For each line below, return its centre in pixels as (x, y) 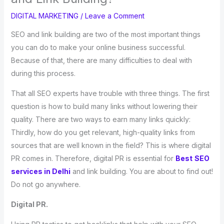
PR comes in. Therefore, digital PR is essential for (93, 158)
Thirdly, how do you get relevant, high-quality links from (103, 132)
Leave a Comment (114, 15)
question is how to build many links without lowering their (104, 106)
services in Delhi (40, 171)
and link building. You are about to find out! (142, 171)
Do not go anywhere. (45, 184)
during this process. (44, 73)
